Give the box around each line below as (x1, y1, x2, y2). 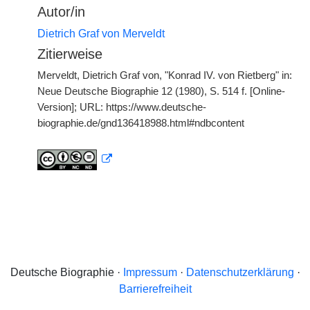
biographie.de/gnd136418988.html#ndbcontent (37, 118, 244, 129)
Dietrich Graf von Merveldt (37, 28, 165, 39)
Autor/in (37, 4, 85, 19)
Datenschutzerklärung (185, 266, 294, 278)
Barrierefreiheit (118, 283, 192, 295)
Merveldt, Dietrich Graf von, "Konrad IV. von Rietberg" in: (37, 70, 292, 81)
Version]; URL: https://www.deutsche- (37, 102, 206, 113)
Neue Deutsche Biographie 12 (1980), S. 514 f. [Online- (37, 86, 285, 97)
